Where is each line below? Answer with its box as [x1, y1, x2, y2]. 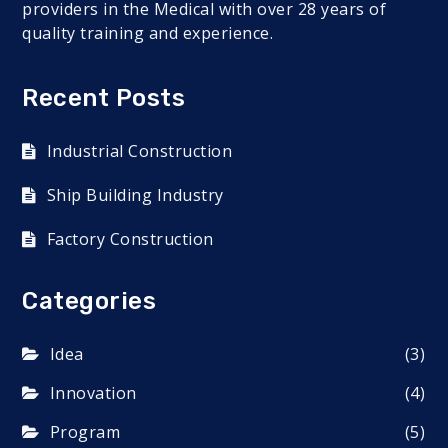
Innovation [49, 382, 137, 404]
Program [49, 421, 121, 443]
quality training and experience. [22, 22, 274, 44]
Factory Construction [46, 228, 214, 250]
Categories [22, 287, 157, 315]
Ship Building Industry [46, 184, 224, 206]
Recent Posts [22, 84, 186, 112]
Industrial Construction [46, 140, 233, 162]
